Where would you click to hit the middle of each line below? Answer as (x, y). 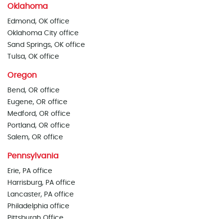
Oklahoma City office (43, 33)
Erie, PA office (30, 171)
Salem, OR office (35, 137)
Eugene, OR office (37, 102)
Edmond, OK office (38, 22)
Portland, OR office (39, 126)
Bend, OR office (33, 90)
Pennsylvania (33, 156)
